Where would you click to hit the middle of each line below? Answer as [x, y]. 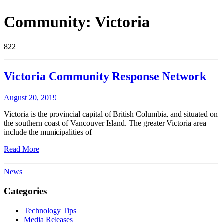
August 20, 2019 [30, 97]
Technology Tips [50, 210]
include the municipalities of [48, 132]
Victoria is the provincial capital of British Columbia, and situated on [111, 114]
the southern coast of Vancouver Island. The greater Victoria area [105, 123]
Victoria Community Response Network [105, 76]
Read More [22, 149]
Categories [25, 191]
